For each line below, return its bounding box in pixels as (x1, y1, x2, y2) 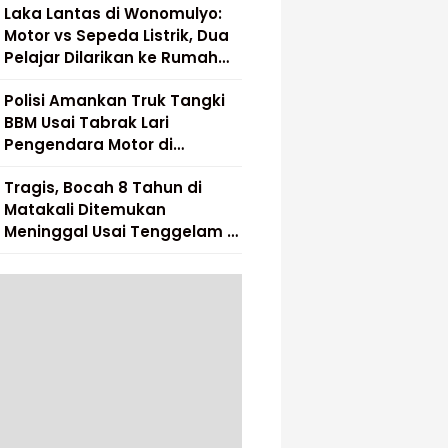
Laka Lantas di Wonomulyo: (3, 3, 222, 24)
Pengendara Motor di (3, 134, 173, 155)
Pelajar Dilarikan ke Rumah (3, 47, 218, 68)
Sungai (3, 243, 60, 264)
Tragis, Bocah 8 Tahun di (3, 177, 202, 198)
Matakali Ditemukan (3, 199, 166, 220)
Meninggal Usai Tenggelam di (3, 221, 242, 242)
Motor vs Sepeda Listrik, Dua (3, 25, 229, 46)
